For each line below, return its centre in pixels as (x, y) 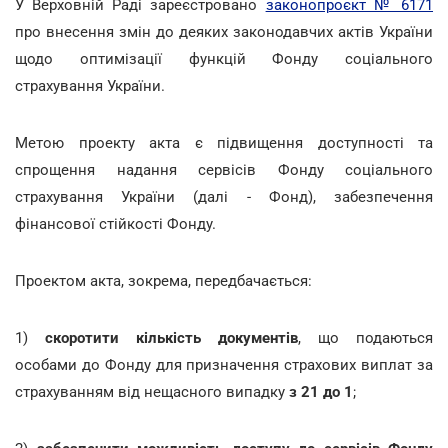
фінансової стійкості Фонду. (115, 223)
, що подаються (365, 337)
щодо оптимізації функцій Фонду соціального (224, 58)
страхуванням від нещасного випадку (150, 391)
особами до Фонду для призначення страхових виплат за (224, 364)
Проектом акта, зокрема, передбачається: (163, 280)
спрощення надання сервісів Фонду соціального (224, 169)
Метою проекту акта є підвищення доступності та (224, 142)
